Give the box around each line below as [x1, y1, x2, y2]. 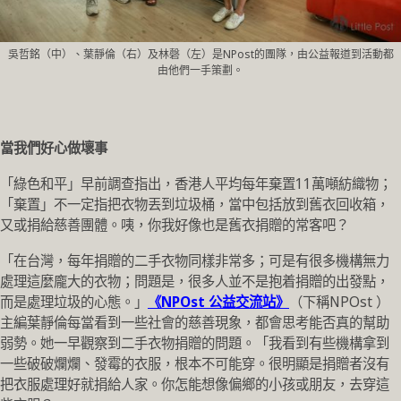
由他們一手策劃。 [158, 62, 243, 78]
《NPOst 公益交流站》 [148, 292, 289, 311]
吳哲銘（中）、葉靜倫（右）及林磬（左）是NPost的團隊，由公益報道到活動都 [7, 46, 394, 62]
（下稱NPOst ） [289, 292, 389, 311]
